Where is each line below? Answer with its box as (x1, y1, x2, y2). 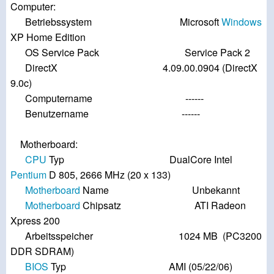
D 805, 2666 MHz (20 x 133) (46, 168, 171, 182)
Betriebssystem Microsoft (10, 15, 221, 29)
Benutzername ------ (10, 106, 200, 121)
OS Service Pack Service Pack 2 (10, 45, 250, 60)
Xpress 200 (10, 213, 60, 228)
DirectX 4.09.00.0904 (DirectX (10, 61, 257, 75)
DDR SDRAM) (10, 244, 74, 259)
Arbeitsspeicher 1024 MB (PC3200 (10, 229, 262, 243)
